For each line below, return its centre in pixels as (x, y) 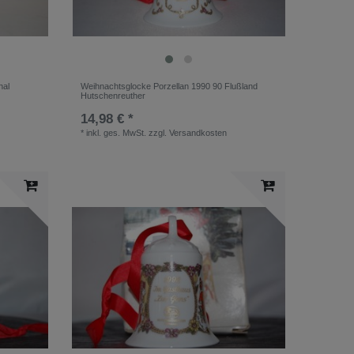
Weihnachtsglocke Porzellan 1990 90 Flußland (169, 86)
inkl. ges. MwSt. (117, 132)
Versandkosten (198, 132)
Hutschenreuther (113, 95)
